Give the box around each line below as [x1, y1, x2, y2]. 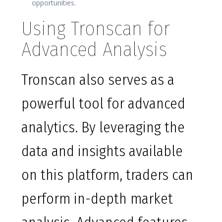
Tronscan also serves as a [21, 71, 174, 89]
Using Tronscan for [21, 17, 170, 41]
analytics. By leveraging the [21, 118, 185, 137]
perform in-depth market [21, 190, 173, 208]
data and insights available [21, 142, 183, 161]
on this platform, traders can [21, 166, 193, 184]
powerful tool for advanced [21, 95, 185, 113]
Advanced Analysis [21, 38, 167, 62]
